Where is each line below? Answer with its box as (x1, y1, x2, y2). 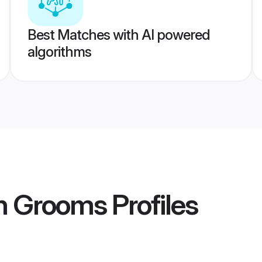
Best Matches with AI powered (27, 26, 210, 43)
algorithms (27, 43, 91, 60)
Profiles (106, 187, 198, 222)
